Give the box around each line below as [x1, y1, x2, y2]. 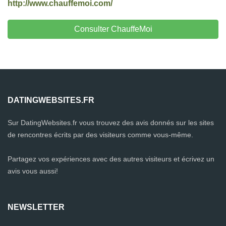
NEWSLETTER [8, 203, 65, 211]
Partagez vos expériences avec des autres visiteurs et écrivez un [8, 155, 214, 163]
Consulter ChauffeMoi [74, 25, 152, 33]
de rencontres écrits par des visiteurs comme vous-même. [8, 131, 193, 139]
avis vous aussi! [8, 167, 58, 175]
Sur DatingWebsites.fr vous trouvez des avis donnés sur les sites [8, 119, 214, 127]
